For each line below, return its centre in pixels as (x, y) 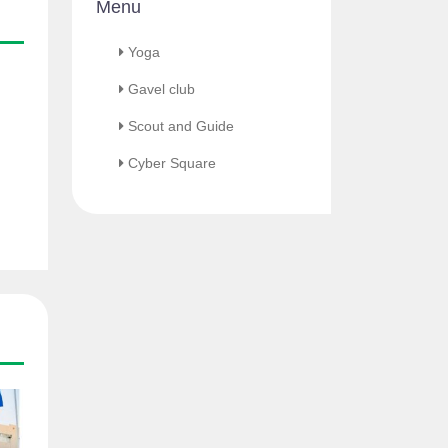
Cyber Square (171, 163)
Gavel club (161, 89)
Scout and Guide (180, 126)
